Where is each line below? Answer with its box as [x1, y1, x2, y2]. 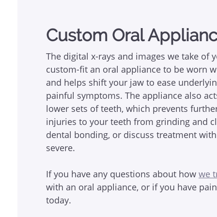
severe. [46, 141, 76, 154]
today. [46, 194, 72, 206]
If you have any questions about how [46, 168, 199, 180]
